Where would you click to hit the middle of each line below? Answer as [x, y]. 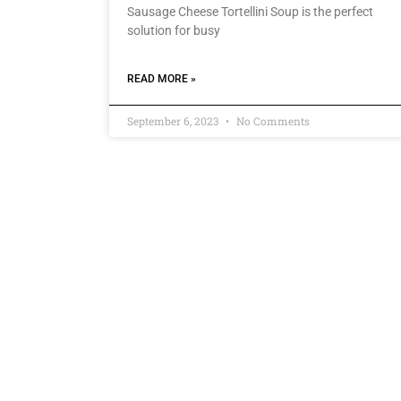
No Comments [272, 121]
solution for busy [174, 31]
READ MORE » [162, 79]
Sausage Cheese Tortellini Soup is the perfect [250, 12]
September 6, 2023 [174, 121]
